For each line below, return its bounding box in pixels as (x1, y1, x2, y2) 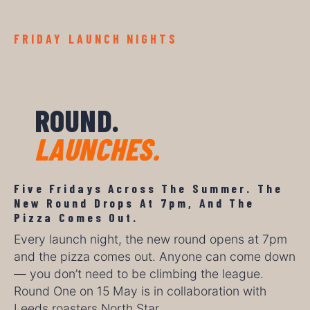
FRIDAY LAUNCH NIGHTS (14, 31, 179, 47)
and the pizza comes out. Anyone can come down (14, 249, 295, 264)
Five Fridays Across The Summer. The (14, 180, 283, 196)
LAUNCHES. (35, 130, 159, 167)
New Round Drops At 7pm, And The (14, 194, 255, 210)
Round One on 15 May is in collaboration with (14, 284, 266, 299)
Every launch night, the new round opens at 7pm (14, 232, 287, 247)
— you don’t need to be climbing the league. (14, 266, 264, 282)
